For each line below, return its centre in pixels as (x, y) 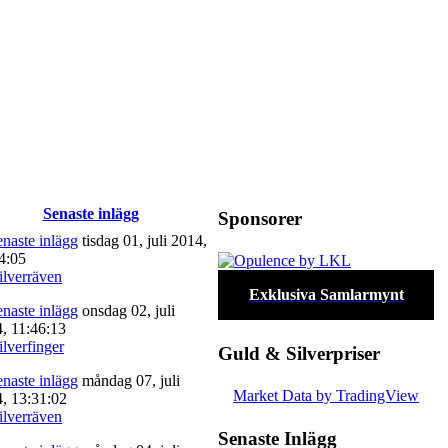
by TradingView (365, 395)
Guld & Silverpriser (299, 353)
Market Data (272, 395)
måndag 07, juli (129, 380)
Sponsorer (260, 218)
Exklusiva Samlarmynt (326, 294)
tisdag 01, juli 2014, (142, 240)
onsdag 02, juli (126, 310)
